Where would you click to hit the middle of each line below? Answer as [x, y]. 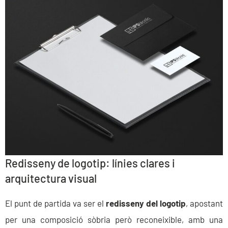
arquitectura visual [51, 178]
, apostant [204, 203]
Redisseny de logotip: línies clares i [90, 163]
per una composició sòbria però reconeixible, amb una [114, 220]
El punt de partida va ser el [55, 203]
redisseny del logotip [146, 203]
